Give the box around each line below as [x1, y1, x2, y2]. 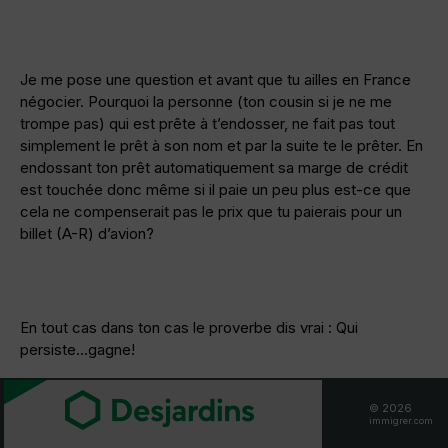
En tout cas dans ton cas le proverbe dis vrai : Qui [20, 317, 358, 337]
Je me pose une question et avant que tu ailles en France [20, 69, 411, 89]
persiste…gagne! [20, 339, 135, 359]
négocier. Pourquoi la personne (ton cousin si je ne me [20, 91, 392, 111]
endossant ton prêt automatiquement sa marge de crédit [20, 157, 408, 177]
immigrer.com [369, 415, 433, 426]
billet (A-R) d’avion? [20, 223, 154, 243]
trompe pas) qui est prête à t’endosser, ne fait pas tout [20, 113, 395, 133]
